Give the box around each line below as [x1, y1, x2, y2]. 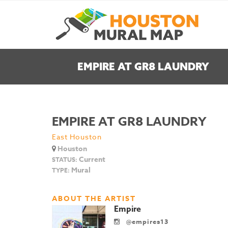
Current [77, 154, 105, 165]
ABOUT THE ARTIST [52, 193, 136, 204]
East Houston [52, 132, 102, 141]
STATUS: [52, 155, 77, 164]
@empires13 [124, 217, 168, 226]
